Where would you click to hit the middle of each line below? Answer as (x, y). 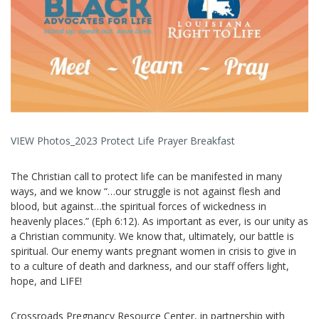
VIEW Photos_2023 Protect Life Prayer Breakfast (123, 140)
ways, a (28, 191)
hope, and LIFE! (46, 281)
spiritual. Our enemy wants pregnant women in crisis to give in (153, 251)
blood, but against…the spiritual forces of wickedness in (138, 206)
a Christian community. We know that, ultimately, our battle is (152, 236)
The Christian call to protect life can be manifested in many (146, 176)
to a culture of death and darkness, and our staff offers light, (150, 266)
